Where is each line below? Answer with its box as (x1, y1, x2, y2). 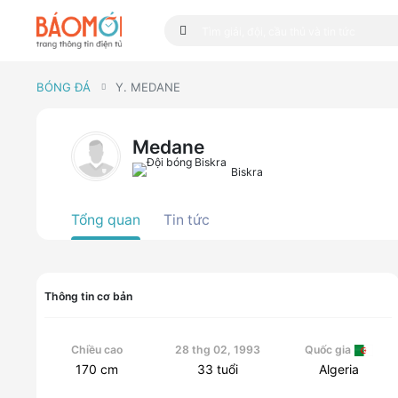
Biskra (230, 165, 263, 179)
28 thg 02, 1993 (175, 343, 261, 357)
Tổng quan (71, 211, 141, 228)
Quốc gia (304, 343, 351, 357)
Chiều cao (70, 343, 123, 357)
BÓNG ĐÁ (36, 79, 91, 94)
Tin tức (163, 211, 211, 228)
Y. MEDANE (115, 79, 180, 94)
